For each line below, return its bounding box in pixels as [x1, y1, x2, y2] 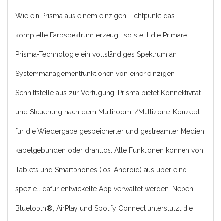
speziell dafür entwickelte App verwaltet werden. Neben [15, 184, 193, 193]
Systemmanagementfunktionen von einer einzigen [15, 69, 175, 77]
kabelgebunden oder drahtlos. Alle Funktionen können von [15, 146, 203, 154]
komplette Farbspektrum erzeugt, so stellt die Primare [15, 31, 187, 39]
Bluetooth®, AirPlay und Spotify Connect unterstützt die [15, 204, 193, 212]
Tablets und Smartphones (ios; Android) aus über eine [15, 165, 186, 174]
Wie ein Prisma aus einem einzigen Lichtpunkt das [15, 11, 175, 20]
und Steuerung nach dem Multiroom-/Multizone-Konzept [15, 108, 200, 116]
